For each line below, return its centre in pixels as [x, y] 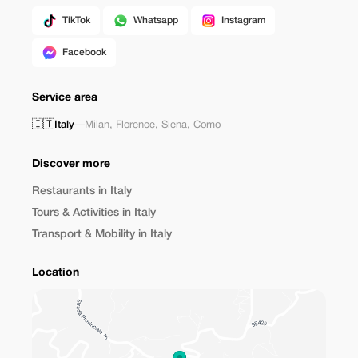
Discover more [71, 164]
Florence [135, 125]
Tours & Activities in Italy [94, 213]
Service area [65, 98]
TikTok [76, 20]
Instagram [243, 20]
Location [56, 273]
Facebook [84, 52]
